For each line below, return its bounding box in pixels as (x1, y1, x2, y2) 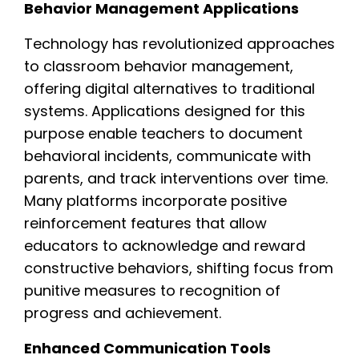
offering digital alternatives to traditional (24, 78, 315, 99)
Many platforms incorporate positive (24, 190, 287, 211)
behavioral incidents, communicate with (24, 145, 311, 166)
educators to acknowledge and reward (24, 235, 305, 256)
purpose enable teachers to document (24, 123, 303, 143)
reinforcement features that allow (24, 212, 267, 233)
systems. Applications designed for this (24, 100, 305, 121)
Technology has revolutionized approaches (24, 33, 335, 54)
